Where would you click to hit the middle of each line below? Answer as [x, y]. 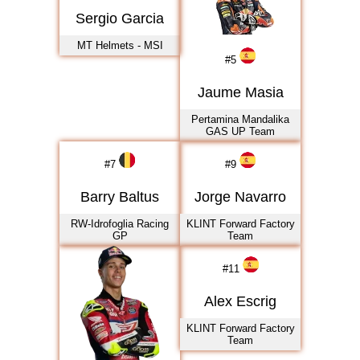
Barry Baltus [120, 197]
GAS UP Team [240, 131]
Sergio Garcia [120, 18]
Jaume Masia [240, 92]
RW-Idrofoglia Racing [120, 224]
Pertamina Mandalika [240, 119]
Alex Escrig [240, 301]
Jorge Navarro [240, 197]
